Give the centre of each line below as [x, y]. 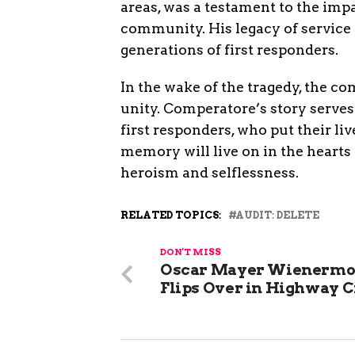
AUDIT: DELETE [277, 215]
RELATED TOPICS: [171, 215]
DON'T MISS [191, 252]
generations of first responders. [229, 49]
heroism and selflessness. [210, 172]
